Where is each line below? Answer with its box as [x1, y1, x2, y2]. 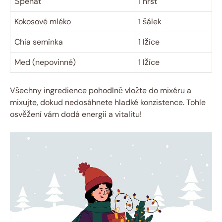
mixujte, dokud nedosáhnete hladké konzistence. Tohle [10, 97, 206, 108]
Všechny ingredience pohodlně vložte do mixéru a [10, 85, 191, 96]
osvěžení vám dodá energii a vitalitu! [10, 109, 142, 120]
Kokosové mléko [14, 16, 71, 27]
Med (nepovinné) [14, 57, 76, 68]
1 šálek [138, 16, 162, 27]
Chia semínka [14, 37, 63, 48]
